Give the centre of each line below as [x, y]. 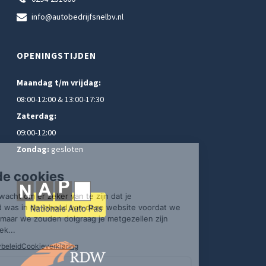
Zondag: [34, 149]
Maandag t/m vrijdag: [59, 83]
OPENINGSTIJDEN [57, 56]
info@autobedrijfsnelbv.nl [78, 17]
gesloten [67, 149]
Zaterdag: [37, 116]
